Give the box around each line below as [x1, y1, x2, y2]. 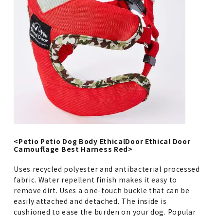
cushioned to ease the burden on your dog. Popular [14, 206, 196, 217]
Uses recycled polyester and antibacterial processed [14, 163, 200, 174]
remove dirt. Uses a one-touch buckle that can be [14, 185, 190, 195]
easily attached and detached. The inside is [14, 196, 167, 206]
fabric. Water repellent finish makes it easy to [14, 174, 178, 184]
